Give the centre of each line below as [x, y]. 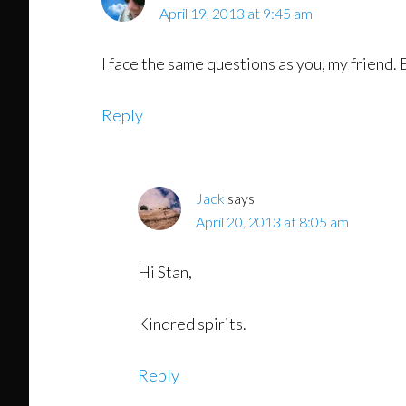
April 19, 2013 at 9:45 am [236, 13]
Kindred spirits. [192, 323]
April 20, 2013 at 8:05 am [272, 221]
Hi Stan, [165, 271]
